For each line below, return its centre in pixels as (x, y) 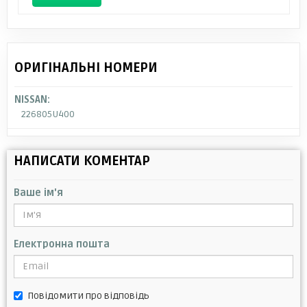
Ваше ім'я (38, 193)
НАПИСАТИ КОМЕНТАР (82, 161)
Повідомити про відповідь (88, 295)
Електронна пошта (62, 244)
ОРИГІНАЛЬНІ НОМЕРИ (86, 67)
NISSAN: (32, 99)
